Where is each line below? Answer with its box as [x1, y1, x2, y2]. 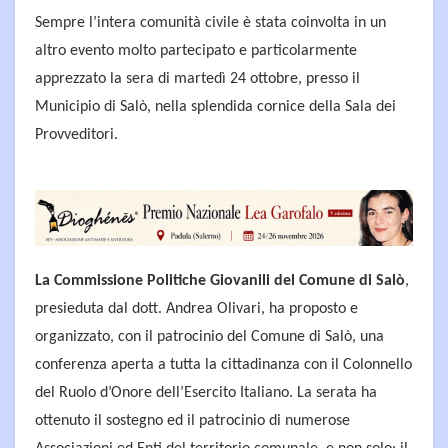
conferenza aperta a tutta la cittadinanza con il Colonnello [35, 356, 412, 373]
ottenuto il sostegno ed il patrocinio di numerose [35, 412, 350, 429]
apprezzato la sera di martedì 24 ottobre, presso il [35, 71, 360, 88]
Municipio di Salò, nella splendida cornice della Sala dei [35, 99, 396, 116]
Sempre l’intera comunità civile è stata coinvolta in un [35, 15, 386, 32]
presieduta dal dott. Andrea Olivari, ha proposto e [35, 300, 358, 317]
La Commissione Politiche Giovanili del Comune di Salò [35, 272, 405, 289]
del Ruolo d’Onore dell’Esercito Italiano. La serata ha [35, 384, 377, 401]
